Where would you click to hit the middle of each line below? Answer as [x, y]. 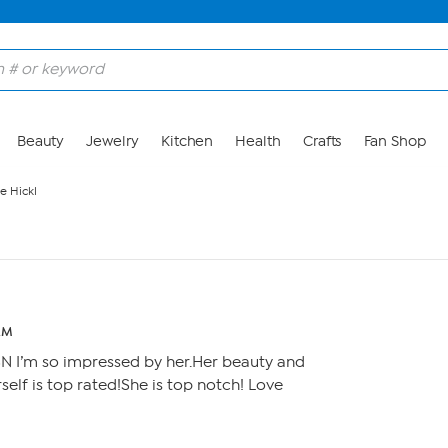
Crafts [322, 141]
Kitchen [187, 141]
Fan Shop [394, 141]
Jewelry [112, 141]
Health [258, 141]
